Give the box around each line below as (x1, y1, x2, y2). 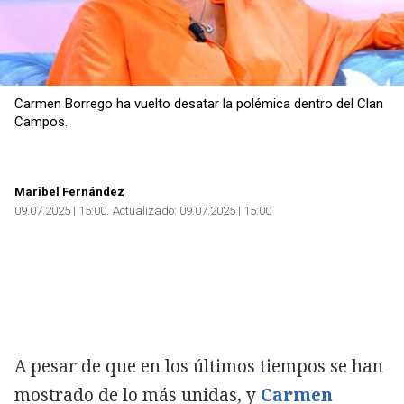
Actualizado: (113, 203, 177, 217)
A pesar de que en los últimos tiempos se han (14, 353, 383, 378)
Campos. (14, 113, 68, 130)
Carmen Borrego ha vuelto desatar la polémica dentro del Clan (14, 95, 383, 112)
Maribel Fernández (14, 184, 124, 198)
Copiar (51, 3, 101, 28)
